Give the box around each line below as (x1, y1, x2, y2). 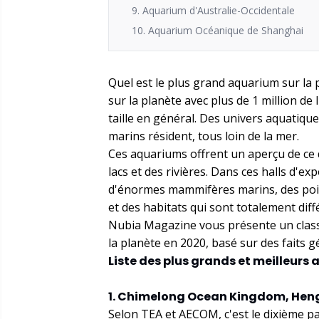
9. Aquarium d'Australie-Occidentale (132, 4, 295, 17)
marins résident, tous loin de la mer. (108, 128, 299, 144)
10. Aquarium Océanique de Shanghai (132, 23, 303, 37)
